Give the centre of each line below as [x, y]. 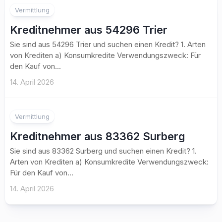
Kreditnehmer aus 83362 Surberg [97, 136]
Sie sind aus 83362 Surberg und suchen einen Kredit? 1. [103, 151]
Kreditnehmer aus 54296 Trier [89, 30]
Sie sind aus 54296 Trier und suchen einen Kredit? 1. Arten [108, 44]
